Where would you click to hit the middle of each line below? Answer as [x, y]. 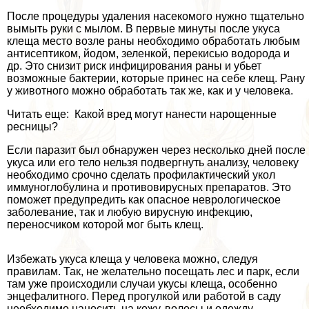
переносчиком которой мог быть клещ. [105, 225]
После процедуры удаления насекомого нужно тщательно [156, 17]
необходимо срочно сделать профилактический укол [141, 175]
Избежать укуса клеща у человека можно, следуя [132, 259]
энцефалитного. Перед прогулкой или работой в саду [144, 297]
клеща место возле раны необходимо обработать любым [153, 41]
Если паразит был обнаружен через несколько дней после [156, 150]
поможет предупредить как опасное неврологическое [144, 200]
